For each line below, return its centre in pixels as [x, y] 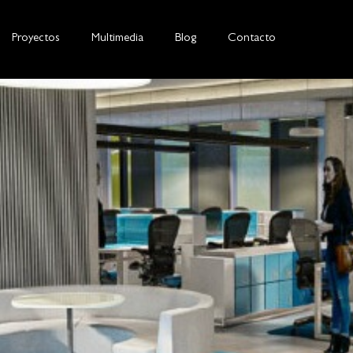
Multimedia [118, 39]
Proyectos [36, 39]
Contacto [252, 39]
